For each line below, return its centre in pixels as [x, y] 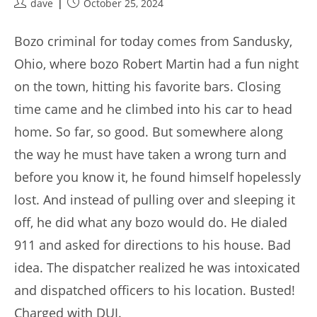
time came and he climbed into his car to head [153, 109]
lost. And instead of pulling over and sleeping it [155, 200]
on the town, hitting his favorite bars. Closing [148, 87]
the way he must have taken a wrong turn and [150, 155]
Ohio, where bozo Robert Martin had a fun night [156, 64]
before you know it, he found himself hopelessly [157, 177]
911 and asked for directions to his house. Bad [152, 245]
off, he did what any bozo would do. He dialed [151, 223]
